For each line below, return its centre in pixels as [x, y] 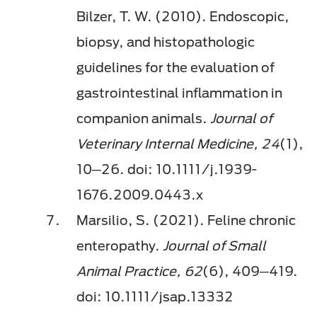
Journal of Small [214, 246]
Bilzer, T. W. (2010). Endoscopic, [183, 17]
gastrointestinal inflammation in [179, 93]
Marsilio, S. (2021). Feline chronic [186, 220]
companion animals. [143, 119]
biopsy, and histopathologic [166, 42]
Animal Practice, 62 [139, 271]
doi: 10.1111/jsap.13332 [156, 297]
